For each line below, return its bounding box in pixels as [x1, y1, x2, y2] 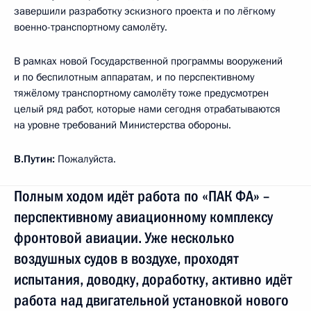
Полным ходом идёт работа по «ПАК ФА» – [14, 187, 269, 205]
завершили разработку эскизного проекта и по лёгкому [14, 3, 275, 18]
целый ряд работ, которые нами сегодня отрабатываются [14, 101, 280, 116]
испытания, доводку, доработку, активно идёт [14, 270, 292, 288]
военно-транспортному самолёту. [14, 19, 167, 34]
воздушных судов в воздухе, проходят [14, 249, 239, 267]
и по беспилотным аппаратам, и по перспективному [14, 69, 254, 84]
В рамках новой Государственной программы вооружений [14, 53, 283, 68]
